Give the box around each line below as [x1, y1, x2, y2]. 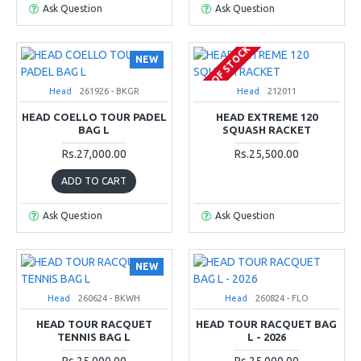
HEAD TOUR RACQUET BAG [196, 317, 338, 330]
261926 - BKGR [79, 85, 139, 96]
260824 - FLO [255, 293, 309, 303]
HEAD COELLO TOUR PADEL [21, 110, 167, 122]
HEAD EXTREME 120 [215, 110, 317, 122]
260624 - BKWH [78, 293, 141, 303]
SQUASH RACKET [222, 123, 311, 135]
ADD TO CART [61, 175, 127, 186]
